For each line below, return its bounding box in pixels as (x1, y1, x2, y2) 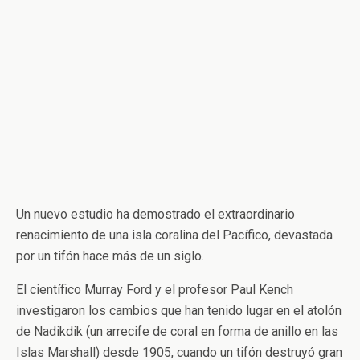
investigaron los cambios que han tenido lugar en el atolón (16, 303, 342, 318)
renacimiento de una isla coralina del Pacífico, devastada (16, 227, 333, 243)
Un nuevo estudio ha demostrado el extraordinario (16, 207, 295, 222)
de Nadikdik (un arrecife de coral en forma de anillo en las (16, 324, 338, 339)
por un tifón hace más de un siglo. (16, 248, 204, 264)
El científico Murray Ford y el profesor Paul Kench (16, 282, 293, 297)
